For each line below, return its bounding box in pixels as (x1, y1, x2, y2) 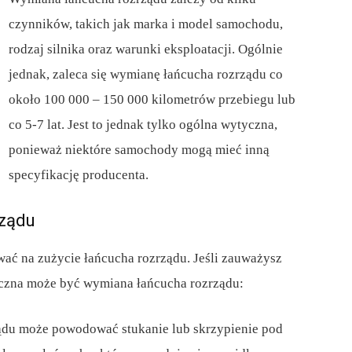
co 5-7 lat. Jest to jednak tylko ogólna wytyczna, (9, 117, 277, 133)
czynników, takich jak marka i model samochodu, (9, 16, 283, 32)
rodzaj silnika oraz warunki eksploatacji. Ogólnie (9, 42, 283, 57)
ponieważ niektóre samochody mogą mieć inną (9, 142, 269, 158)
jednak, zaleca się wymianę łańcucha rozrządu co (9, 67, 283, 82)
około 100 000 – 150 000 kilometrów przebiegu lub (9, 92, 295, 108)
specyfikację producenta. (9, 167, 148, 183)
